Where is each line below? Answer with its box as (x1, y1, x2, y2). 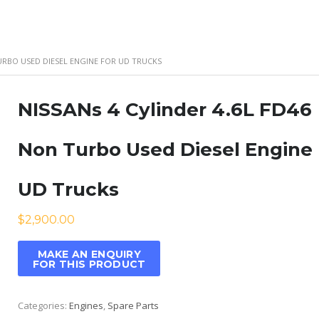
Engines (69, 298, 104, 312)
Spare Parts (108, 298, 159, 312)
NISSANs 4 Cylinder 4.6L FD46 (18, 98, 313, 121)
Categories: (18, 298, 70, 312)
